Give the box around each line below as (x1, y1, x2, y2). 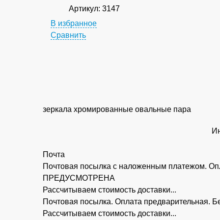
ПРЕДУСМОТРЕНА (43, 173, 115, 182)
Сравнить (50, 31, 86, 40)
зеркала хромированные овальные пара (43, 105, 191, 113)
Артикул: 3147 (67, 4, 120, 13)
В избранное (50, 19, 97, 28)
